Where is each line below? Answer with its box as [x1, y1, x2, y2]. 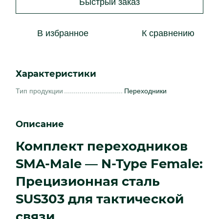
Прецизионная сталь [16, 174, 160, 189]
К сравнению [142, 28, 195, 39]
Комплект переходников [16, 138, 188, 153]
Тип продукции [16, 87, 63, 95]
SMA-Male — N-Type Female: [16, 156, 203, 171]
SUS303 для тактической [16, 191, 184, 206]
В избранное [37, 28, 88, 39]
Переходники [124, 87, 167, 95]
